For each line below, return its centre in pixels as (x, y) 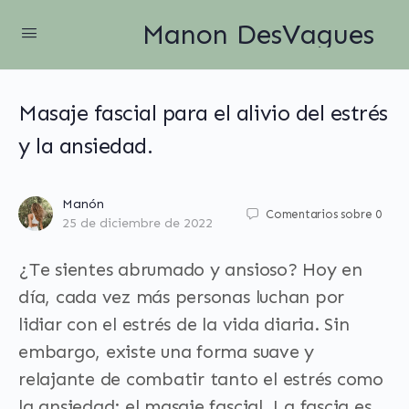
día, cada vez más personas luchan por (182, 297)
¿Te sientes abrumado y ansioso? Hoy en (190, 269)
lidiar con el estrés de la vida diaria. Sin (184, 324)
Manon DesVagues (258, 34)
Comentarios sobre (319, 214)
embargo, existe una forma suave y (167, 351)
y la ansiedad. (86, 146)
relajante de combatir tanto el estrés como (201, 379)
